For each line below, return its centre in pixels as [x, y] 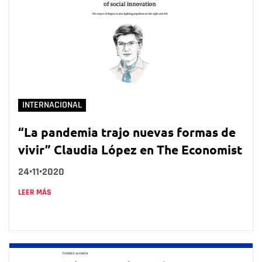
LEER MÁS [35, 193]
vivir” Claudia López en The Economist [130, 150]
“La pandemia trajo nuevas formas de [127, 132]
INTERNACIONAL [52, 105]
